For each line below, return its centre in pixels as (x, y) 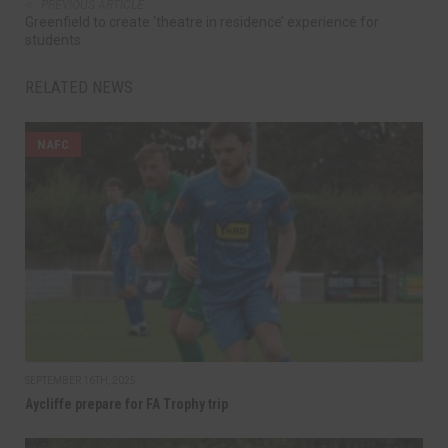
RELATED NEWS (79, 87)
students (53, 40)
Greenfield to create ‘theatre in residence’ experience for (202, 22)
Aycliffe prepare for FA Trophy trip (126, 404)
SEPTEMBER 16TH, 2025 (80, 381)
